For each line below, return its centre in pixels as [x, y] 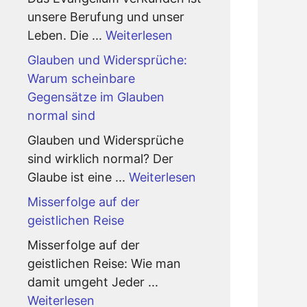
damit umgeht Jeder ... [93, 282]
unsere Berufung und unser [106, 17]
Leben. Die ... [66, 35]
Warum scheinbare [81, 78]
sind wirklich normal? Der [100, 159]
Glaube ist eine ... [78, 177]
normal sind [61, 115]
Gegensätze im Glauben [96, 97]
